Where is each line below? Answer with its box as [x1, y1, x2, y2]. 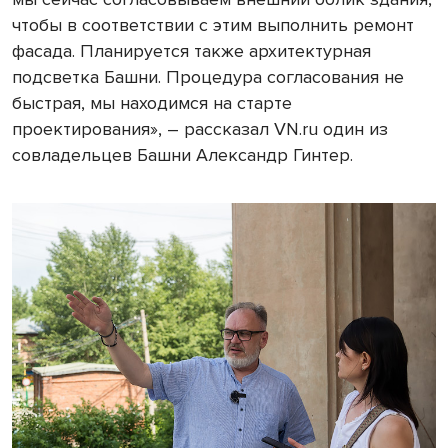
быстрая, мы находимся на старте [12, 92, 292, 114]
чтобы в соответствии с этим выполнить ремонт [12, 14, 414, 36]
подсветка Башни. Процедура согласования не [12, 66, 404, 88]
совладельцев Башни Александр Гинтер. [12, 144, 353, 166]
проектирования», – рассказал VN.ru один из [12, 118, 388, 140]
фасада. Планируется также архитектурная [12, 40, 371, 62]
